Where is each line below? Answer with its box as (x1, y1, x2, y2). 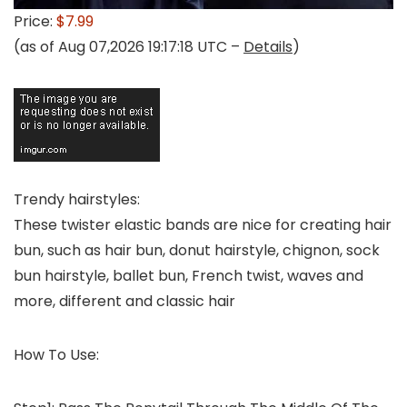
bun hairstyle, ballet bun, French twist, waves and (14, 265, 363, 286)
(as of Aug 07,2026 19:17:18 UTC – (14, 36, 243, 57)
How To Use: (14, 344, 99, 365)
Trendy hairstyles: (14, 189, 140, 210)
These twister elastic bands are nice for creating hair (14, 214, 392, 235)
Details (243, 36, 293, 57)
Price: (14, 11, 56, 32)
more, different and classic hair (14, 291, 235, 312)
